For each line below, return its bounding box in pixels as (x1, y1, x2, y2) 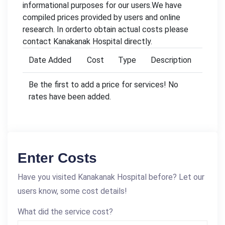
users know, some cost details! (18, 186, 127, 196)
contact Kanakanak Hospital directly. (23, 36, 152, 46)
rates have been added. (29, 91, 111, 101)
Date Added (29, 55, 71, 65)
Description (151, 55, 191, 65)
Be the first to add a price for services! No (29, 79, 178, 89)
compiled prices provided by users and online (23, 12, 180, 22)
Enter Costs (18, 150, 97, 166)
